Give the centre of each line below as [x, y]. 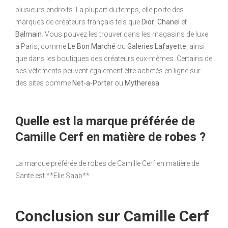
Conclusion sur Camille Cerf [112, 216]
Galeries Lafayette [157, 47]
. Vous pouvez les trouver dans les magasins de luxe [125, 34]
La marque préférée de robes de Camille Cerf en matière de [107, 164]
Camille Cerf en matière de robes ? [110, 137]
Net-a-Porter [93, 83]
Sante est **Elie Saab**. [53, 176]
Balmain [28, 34]
